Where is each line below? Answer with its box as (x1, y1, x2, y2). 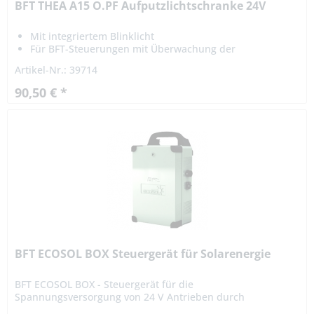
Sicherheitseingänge (30, 55, 127, 69)
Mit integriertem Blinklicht (30, 29, 155, 43)
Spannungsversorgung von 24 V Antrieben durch (15, 290, 245, 304)
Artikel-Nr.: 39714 (15, 63, 98, 77)
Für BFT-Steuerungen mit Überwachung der (30, 42, 236, 56)
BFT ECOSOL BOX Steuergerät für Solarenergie (15, 246, 271, 262)
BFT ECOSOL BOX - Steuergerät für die (15, 278, 194, 292)
